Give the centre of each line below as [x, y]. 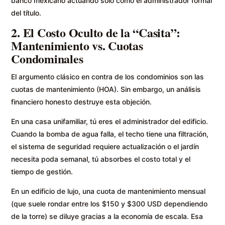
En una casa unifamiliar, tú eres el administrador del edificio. [110, 121]
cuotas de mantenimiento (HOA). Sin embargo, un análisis [106, 89]
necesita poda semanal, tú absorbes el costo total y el [101, 159]
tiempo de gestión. [42, 171]
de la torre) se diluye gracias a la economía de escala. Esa [107, 216]
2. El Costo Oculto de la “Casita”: [96, 32]
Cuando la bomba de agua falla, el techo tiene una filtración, [110, 134]
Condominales [47, 58]
